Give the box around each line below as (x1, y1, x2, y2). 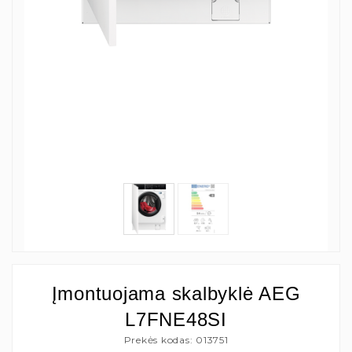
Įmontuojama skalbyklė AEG (51, 282, 301, 304)
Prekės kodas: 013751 (123, 333, 229, 346)
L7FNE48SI (125, 308, 227, 330)
